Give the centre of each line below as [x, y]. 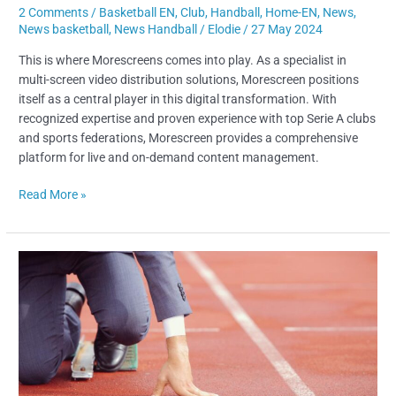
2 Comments [54, 13]
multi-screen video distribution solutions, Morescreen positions [189, 79]
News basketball [64, 30]
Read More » [53, 195]
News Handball [156, 30]
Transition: [47, 338]
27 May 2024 [287, 30]
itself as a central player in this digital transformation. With [178, 99]
